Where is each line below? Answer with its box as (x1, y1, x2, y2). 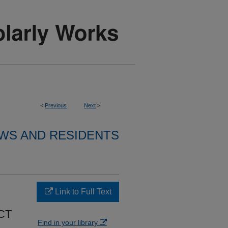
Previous (45, 102, 67, 108)
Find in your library (38, 218, 100, 226)
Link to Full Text (52, 187, 111, 196)
